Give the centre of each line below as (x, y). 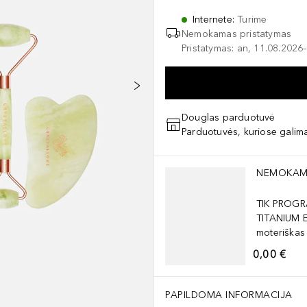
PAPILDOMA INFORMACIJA (229, 295)
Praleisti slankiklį (191, 156)
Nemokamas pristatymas (237, 34)
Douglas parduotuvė (229, 118)
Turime (252, 20)
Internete (212, 20)
